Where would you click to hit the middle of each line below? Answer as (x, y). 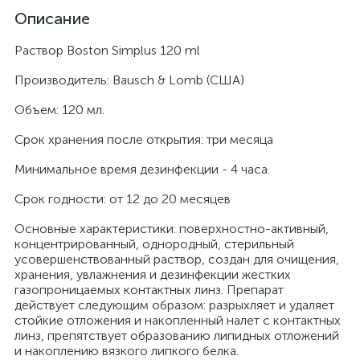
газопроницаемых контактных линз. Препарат (149, 290)
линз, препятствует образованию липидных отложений (177, 335)
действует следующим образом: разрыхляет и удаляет (174, 305)
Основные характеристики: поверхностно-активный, (172, 229)
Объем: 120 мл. (59, 110)
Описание (52, 18)
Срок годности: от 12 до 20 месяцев (123, 199)
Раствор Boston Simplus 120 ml (107, 50)
